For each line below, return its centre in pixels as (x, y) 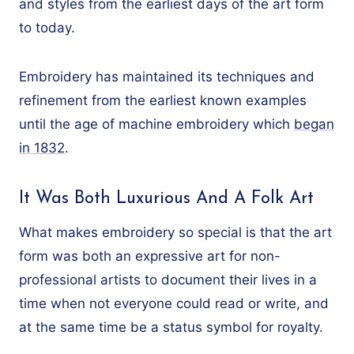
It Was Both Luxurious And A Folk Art (166, 198)
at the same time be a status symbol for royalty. (171, 327)
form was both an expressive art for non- (150, 256)
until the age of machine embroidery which (156, 124)
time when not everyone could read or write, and (174, 303)
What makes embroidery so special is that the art (175, 232)
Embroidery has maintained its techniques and (167, 76)
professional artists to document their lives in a (168, 279)
